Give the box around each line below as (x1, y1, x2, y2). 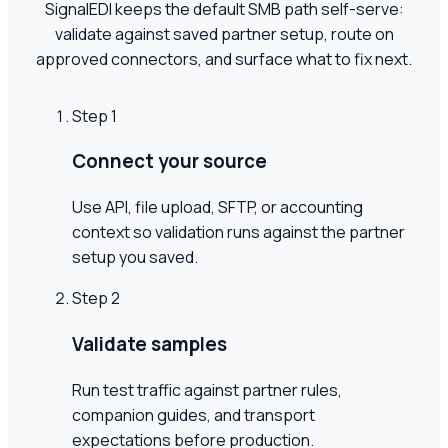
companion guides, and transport (72, 403, 315, 426)
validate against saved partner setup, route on (54, 22, 394, 45)
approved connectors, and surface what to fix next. (36, 47, 412, 70)
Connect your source (72, 148, 267, 175)
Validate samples (72, 330, 227, 357)
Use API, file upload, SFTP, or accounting (72, 196, 363, 219)
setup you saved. (72, 246, 198, 269)
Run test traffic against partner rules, (72, 378, 342, 401)
